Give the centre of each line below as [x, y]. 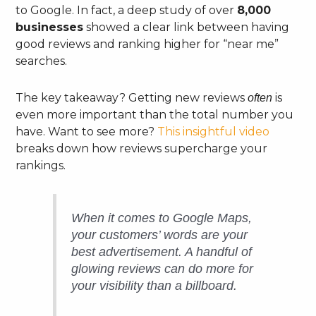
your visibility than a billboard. [154, 285]
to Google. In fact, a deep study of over [127, 11]
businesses [50, 28]
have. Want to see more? [87, 132]
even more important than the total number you [155, 115]
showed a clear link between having [187, 28]
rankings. [41, 166]
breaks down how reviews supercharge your [142, 149]
